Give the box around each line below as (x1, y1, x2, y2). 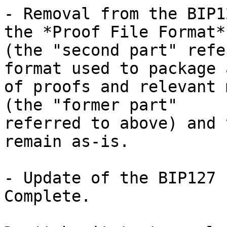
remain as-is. (4, 132, 129, 150)
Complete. (4, 187, 91, 205)
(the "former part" (4, 96, 187, 114)
